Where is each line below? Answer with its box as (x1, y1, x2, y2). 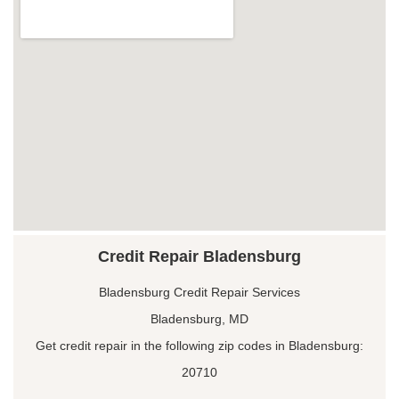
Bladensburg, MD (151, 311, 248, 326)
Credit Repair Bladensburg (98, 247, 301, 265)
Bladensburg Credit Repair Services (99, 284, 300, 299)
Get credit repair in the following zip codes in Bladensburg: (36, 338, 363, 353)
